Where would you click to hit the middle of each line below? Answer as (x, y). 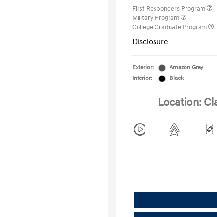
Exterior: (143, 68)
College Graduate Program (170, 27)
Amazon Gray (186, 68)
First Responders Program (170, 9)
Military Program (156, 18)
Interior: (142, 78)
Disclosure (150, 42)
